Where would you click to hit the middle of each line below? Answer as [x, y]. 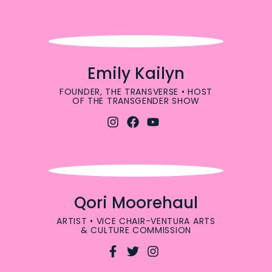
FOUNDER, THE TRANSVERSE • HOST [136, 92]
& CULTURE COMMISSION [136, 230]
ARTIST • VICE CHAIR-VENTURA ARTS [136, 221]
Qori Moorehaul [136, 203]
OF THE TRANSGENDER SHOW [136, 101]
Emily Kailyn [136, 73]
